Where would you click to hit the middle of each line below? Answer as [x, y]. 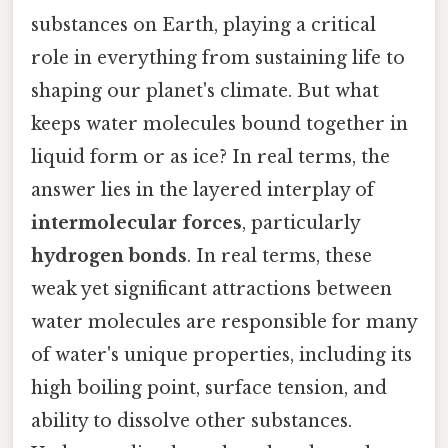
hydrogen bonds [109, 255]
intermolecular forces [136, 222]
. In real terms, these [279, 255]
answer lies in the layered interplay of [202, 189]
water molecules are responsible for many [224, 321]
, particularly [301, 222]
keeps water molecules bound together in [219, 123]
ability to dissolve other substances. [191, 420]
